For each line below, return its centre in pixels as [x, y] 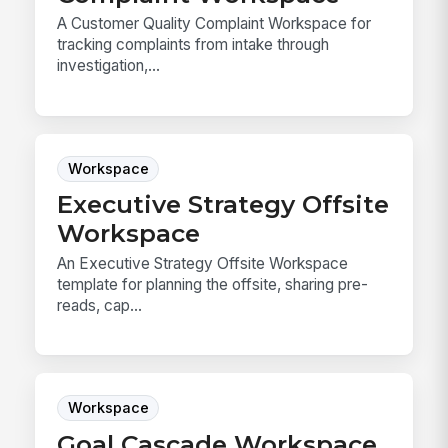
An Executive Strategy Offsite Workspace [203, 263]
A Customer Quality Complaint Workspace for [214, 24]
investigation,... [109, 66]
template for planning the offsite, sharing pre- [213, 284]
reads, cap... [100, 305]
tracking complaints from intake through [193, 45]
